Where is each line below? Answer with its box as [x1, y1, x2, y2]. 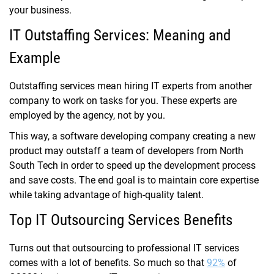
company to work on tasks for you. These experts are [9, 95, 237, 107]
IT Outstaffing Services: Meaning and [9, 26, 231, 45]
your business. [9, 4, 72, 17]
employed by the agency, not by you [9, 109, 163, 122]
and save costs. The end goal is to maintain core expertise [9, 174, 259, 187]
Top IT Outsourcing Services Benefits [9, 211, 232, 229]
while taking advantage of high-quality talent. [9, 189, 204, 201]
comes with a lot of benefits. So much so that [9, 257, 207, 269]
